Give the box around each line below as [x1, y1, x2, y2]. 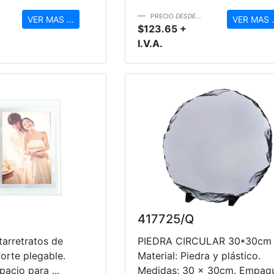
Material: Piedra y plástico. [137, 249, 261, 262]
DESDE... [175, 12, 201, 20]
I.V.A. [137, 37, 163, 50]
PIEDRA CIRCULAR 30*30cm [137, 234, 272, 247]
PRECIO [150, 12, 176, 20]
